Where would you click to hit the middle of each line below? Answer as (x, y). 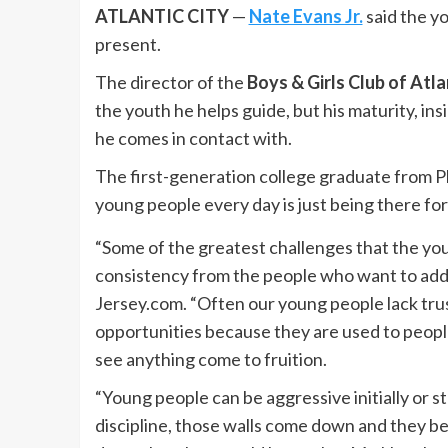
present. (127, 44)
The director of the (170, 82)
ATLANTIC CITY (161, 16)
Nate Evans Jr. (305, 16)
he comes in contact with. (193, 138)
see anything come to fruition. (210, 359)
